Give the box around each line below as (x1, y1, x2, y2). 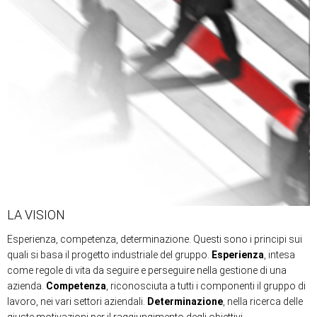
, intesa (264, 249, 295, 261)
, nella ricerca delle (223, 296, 303, 308)
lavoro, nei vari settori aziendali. (7, 296, 147, 308)
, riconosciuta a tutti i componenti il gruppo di (106, 280, 306, 292)
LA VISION (7, 207, 65, 223)
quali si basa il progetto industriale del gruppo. (7, 249, 212, 261)
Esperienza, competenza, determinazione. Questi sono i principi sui (7, 234, 302, 246)
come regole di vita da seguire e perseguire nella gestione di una (7, 265, 287, 277)
